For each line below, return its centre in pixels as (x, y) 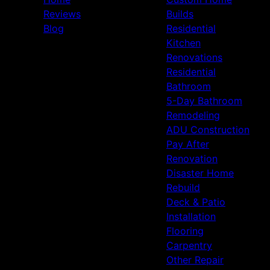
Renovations (194, 57)
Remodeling (193, 115)
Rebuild (183, 187)
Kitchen (184, 42)
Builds (180, 14)
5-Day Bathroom (204, 100)
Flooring (185, 231)
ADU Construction (208, 129)
